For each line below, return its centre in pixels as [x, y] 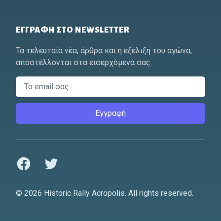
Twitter [55, 161]
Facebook [32, 161]
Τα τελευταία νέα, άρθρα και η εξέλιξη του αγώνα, [104, 50]
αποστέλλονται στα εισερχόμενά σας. [84, 62]
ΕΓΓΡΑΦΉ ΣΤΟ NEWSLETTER [73, 30]
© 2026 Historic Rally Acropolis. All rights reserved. [105, 193]
